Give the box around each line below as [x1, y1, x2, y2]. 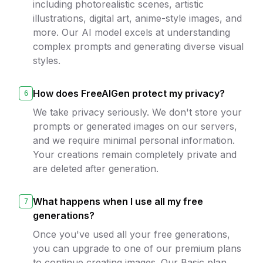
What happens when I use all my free [33, 195, 203, 207]
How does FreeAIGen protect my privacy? [33, 87, 225, 99]
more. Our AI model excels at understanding [33, 26, 230, 38]
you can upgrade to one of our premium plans [33, 242, 241, 254]
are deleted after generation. [33, 163, 159, 174]
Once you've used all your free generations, [33, 228, 230, 240]
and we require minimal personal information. [33, 134, 235, 146]
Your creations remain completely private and [33, 149, 237, 160]
